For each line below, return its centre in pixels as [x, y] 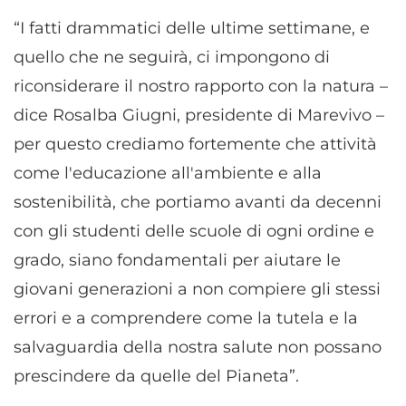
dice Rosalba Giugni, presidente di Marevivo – [199, 116]
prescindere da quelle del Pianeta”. [156, 377]
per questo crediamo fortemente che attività [195, 145]
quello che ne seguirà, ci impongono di [172, 58]
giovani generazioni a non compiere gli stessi [197, 290]
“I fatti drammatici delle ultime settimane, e [192, 29]
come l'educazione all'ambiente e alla [168, 174]
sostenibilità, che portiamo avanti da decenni [198, 203]
